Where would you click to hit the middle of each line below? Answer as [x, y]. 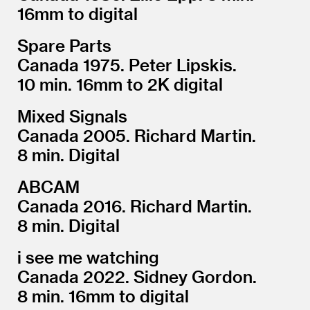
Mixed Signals [72, 116]
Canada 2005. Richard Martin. [137, 135]
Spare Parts [64, 45]
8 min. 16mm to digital [103, 295]
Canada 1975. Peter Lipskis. [127, 64]
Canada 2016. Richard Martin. [135, 206]
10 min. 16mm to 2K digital [120, 84]
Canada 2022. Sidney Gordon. [137, 276]
